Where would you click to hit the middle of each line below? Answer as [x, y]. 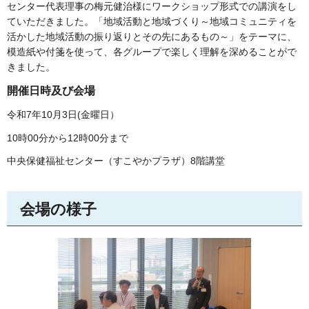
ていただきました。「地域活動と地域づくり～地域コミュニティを [152, 22]
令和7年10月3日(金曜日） [63, 115]
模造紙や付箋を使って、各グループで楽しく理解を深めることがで [152, 52]
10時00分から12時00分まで [68, 138]
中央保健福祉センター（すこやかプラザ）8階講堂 [116, 160]
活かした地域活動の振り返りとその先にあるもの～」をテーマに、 [152, 37]
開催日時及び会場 [51, 91]
